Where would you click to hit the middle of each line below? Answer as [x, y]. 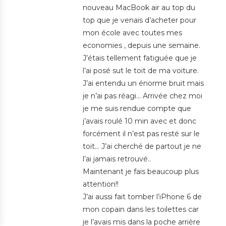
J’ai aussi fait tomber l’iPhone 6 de [142, 197]
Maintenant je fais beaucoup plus [141, 172]
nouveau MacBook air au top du [139, 8]
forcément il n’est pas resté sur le [141, 134]
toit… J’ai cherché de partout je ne [142, 147]
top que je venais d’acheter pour [139, 20]
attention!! [101, 184]
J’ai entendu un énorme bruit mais [143, 83]
